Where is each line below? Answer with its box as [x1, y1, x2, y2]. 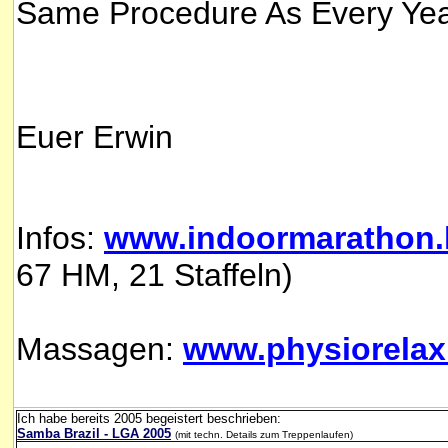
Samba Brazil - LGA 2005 [17, 426, 171, 441]
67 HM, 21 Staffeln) [16, 256, 293, 293]
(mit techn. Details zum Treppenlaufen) [175, 429, 353, 440]
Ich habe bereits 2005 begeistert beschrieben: [17, 411, 281, 426]
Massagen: [16, 330, 183, 367]
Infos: [16, 219, 104, 256]
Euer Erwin [16, 119, 173, 156]
